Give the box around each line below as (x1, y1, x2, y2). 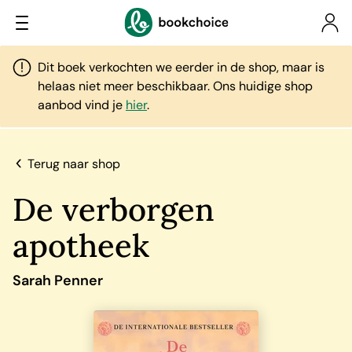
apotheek (13, 225, 149, 266)
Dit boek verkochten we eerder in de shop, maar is (38, 59, 324, 75)
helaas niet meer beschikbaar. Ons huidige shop (38, 78, 313, 94)
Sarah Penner (13, 271, 103, 290)
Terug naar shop (27, 155, 120, 172)
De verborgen (13, 189, 214, 229)
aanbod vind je (38, 97, 126, 113)
